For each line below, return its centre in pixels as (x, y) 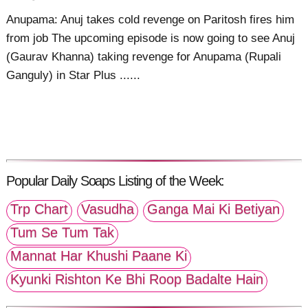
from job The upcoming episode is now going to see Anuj (151, 38)
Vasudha (108, 209)
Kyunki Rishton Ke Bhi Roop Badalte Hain (137, 279)
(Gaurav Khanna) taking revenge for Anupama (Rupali (144, 57)
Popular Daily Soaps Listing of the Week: (115, 180)
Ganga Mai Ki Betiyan (214, 209)
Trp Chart (40, 209)
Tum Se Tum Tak (63, 233)
